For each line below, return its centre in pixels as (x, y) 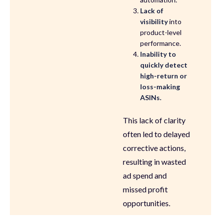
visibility (154, 22)
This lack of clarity (154, 120)
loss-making (160, 87)
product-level (161, 33)
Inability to (158, 54)
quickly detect (164, 65)
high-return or (164, 76)
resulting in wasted (155, 162)
